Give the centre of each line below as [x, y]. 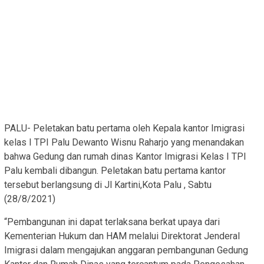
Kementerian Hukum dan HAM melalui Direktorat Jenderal [122, 236]
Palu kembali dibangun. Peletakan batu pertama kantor [115, 171]
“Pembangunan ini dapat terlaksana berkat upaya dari [112, 222]
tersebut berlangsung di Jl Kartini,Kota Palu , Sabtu [108, 185]
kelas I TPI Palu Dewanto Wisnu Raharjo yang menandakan [124, 143]
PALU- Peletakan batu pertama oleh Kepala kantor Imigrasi [124, 128]
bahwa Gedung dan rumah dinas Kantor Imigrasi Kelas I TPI [125, 157]
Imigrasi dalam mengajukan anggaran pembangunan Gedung [126, 250]
